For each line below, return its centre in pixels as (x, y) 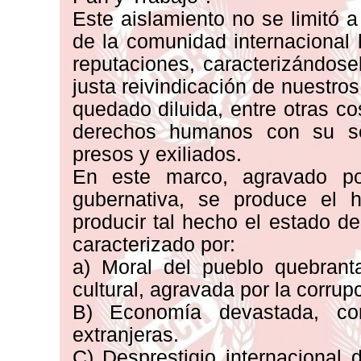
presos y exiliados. (157, 154)
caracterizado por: (154, 245)
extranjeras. (125, 335)
